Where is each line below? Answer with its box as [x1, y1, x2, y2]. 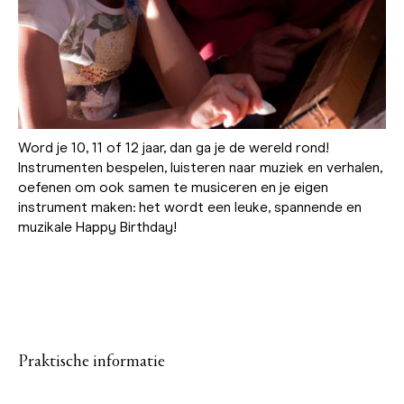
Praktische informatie [18, 352, 165, 371]
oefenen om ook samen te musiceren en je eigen [18, 178, 328, 196]
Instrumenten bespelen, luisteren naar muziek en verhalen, [18, 158, 382, 176]
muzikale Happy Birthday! [18, 217, 177, 235]
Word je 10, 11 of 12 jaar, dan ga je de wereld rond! [18, 138, 329, 156]
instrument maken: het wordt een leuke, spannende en [18, 197, 362, 216]
